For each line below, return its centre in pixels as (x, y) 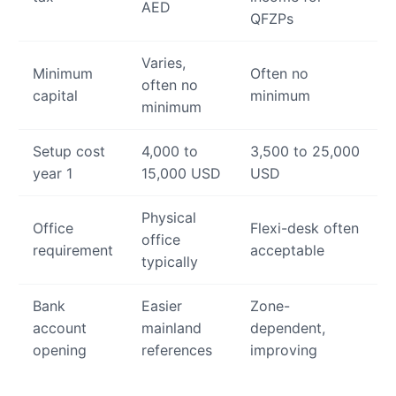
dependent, (288, 328)
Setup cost (69, 152)
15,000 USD (181, 174)
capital (55, 96)
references (177, 350)
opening (60, 350)
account (60, 328)
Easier (162, 306)
